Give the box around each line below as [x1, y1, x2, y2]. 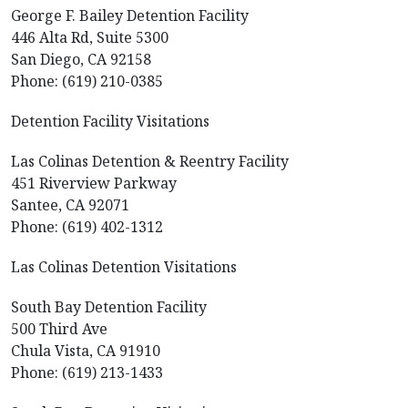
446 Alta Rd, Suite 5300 [11, 27, 168, 47]
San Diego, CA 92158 [11, 49, 151, 69]
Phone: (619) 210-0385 [11, 71, 163, 91]
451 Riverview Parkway [11, 173, 177, 193]
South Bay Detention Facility [11, 297, 207, 317]
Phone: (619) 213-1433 [11, 362, 163, 382]
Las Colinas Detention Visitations [11, 257, 237, 277]
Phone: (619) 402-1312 [11, 217, 163, 237]
